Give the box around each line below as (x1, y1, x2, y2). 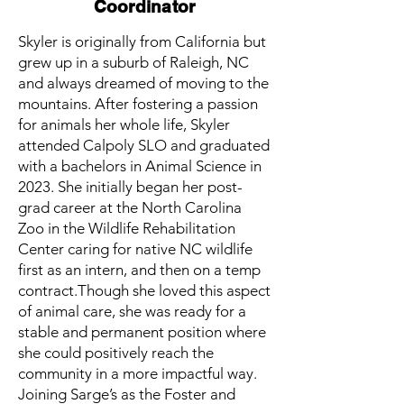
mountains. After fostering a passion (18, 95, 258, 113)
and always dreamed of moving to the (18, 74, 269, 92)
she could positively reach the (18, 344, 214, 362)
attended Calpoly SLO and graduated (18, 136, 270, 154)
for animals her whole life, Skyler (18, 115, 230, 133)
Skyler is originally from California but (18, 32, 266, 50)
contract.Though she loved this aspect (18, 281, 271, 299)
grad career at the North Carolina (18, 198, 242, 216)
